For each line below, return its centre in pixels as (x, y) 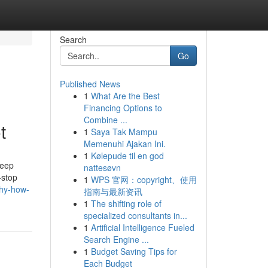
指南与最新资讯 (113, 191)
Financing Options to (123, 108)
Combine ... (105, 120)
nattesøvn (102, 167)
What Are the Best (125, 96)
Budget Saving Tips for (134, 251)
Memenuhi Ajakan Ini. (124, 144)
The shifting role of (126, 203)
